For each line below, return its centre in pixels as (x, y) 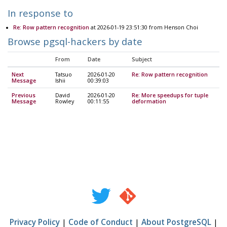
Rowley (65, 102)
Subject (142, 60)
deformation (149, 102)
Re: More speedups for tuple (170, 96)
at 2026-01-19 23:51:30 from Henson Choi (143, 28)
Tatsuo (64, 75)
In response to (40, 13)
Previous (24, 96)
